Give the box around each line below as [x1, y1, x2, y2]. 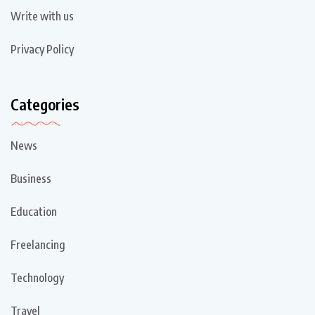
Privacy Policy [11, 42, 74, 57]
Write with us [11, 9, 74, 24]
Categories [11, 94, 79, 115]
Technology [11, 271, 64, 285]
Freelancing [11, 238, 65, 252]
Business [11, 172, 51, 186]
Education [11, 205, 57, 219]
